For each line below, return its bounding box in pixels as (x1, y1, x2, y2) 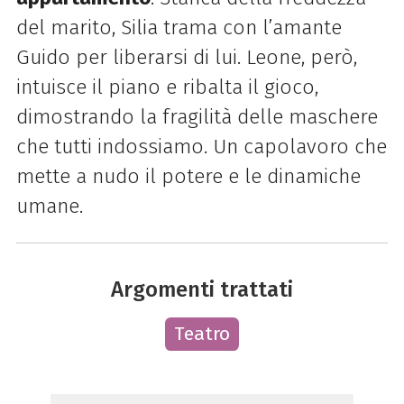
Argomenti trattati (111, 276, 293, 303)
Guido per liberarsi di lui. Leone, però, (15, 44, 357, 69)
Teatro (174, 322, 230, 346)
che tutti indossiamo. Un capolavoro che (15, 133, 387, 159)
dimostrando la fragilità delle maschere (15, 104, 378, 129)
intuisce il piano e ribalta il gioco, (15, 74, 318, 99)
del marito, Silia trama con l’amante (15, 14, 342, 40)
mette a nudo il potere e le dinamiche (15, 163, 361, 188)
